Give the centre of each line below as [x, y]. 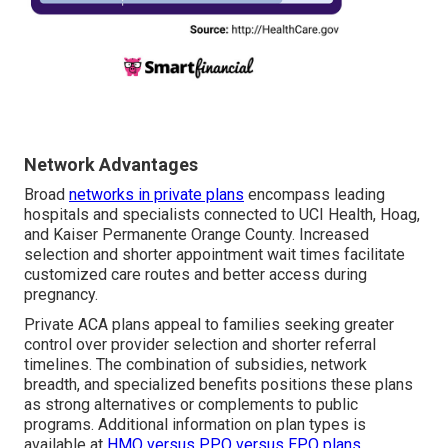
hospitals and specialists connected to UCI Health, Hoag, [222, 215]
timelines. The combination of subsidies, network [195, 365]
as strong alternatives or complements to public [191, 405]
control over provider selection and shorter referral [200, 345]
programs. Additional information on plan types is [195, 425]
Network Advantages [111, 165]
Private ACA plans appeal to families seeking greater [209, 325]
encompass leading [314, 195]
